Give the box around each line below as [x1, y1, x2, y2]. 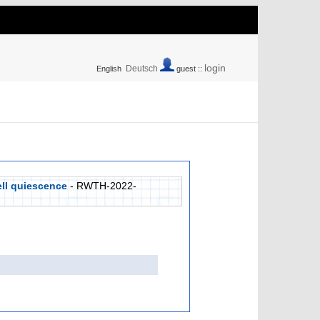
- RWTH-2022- [67, 180, 136, 191]
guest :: [174, 64, 204, 73]
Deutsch [126, 64, 158, 74]
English [96, 64, 121, 73]
